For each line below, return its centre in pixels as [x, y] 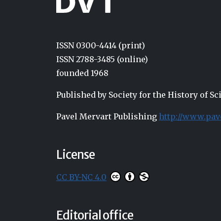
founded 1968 [82, 73]
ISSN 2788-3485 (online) [102, 59]
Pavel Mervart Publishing [108, 117]
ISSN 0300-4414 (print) [101, 46]
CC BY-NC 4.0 [81, 177]
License [76, 155]
